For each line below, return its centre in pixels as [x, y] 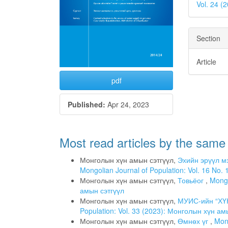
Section [209, 38]
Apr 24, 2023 [127, 105]
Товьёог [192, 180]
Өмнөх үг [194, 221]
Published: [87, 105]
